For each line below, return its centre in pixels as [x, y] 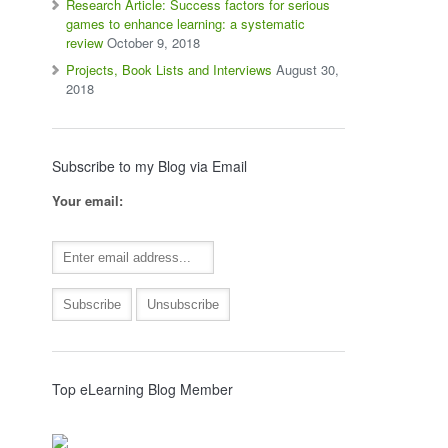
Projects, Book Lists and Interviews [169, 69]
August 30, [308, 69]
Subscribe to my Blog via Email [150, 166]
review [85, 42]
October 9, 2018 [154, 42]
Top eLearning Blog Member [143, 389]
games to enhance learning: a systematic [186, 23]
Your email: [88, 200]
